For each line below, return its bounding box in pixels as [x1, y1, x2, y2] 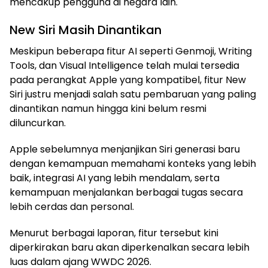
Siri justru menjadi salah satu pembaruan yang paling [10, 87, 256, 102]
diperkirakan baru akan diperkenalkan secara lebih [10, 240, 249, 255]
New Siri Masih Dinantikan [10, 22, 162, 39]
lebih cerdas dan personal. [10, 200, 134, 214]
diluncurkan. [10, 116, 66, 130]
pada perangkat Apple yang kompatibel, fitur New [10, 73, 246, 87]
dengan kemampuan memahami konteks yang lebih [10, 157, 256, 171]
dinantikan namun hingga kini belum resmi [10, 102, 206, 116]
